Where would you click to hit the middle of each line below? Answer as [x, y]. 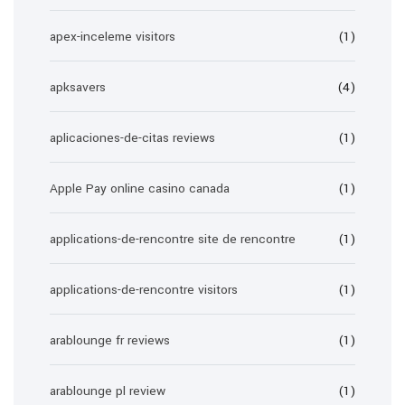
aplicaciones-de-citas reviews [132, 138]
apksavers [78, 87]
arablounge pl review [108, 391]
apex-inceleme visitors [113, 37]
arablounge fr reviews [110, 340]
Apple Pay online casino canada [140, 188]
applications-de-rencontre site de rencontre [173, 239]
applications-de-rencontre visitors [144, 290]
